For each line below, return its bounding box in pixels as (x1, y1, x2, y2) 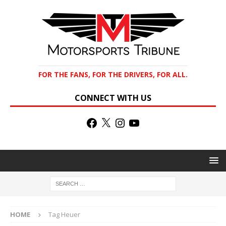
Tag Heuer (48, 210, 80, 219)
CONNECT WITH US (75, 92, 151, 103)
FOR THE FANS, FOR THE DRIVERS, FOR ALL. (38, 70, 188, 79)
